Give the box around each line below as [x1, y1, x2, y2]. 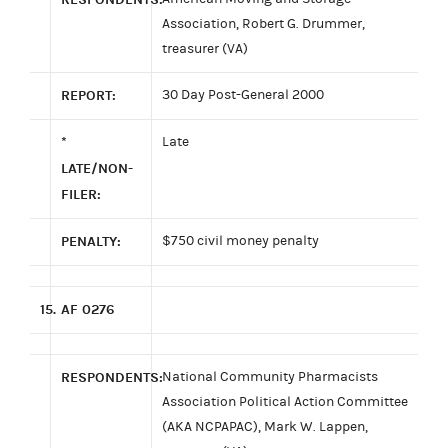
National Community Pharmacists [162, 368, 378, 385]
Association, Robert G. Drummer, [162, 15, 365, 32]
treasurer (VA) [162, 40, 248, 57]
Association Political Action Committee [162, 393, 408, 410]
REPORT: [61, 86, 116, 104]
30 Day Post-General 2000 [162, 86, 324, 103]
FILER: [61, 185, 101, 203]
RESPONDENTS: [61, 368, 163, 386]
